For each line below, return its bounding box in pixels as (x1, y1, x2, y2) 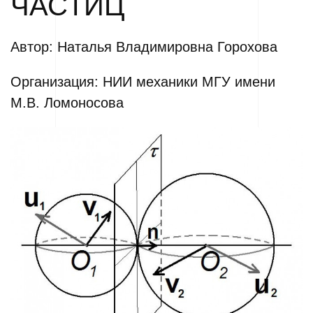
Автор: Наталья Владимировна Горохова (10, 39, 277, 54)
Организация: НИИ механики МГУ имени (10, 74, 275, 89)
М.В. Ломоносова (10, 95, 124, 110)
